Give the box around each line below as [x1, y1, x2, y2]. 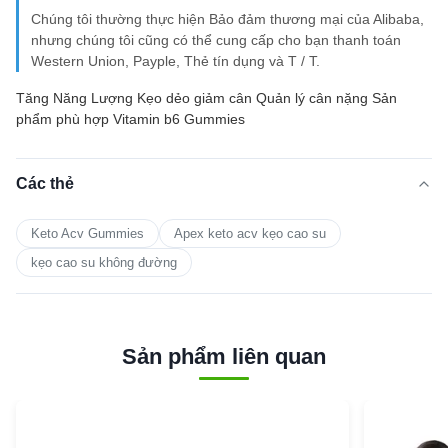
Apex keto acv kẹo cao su [174, 226, 326, 241]
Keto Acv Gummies [31, 226, 144, 241]
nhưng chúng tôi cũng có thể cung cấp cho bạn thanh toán [31, 32, 401, 48]
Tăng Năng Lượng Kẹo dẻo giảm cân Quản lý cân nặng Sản [16, 90, 397, 106]
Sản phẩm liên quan [122, 344, 326, 369]
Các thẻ [16, 175, 74, 192]
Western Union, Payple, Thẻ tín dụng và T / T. [31, 53, 320, 69]
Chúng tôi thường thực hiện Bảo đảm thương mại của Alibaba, [31, 11, 424, 27]
